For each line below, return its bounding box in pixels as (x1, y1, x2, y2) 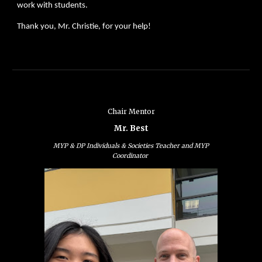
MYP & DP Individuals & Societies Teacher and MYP (53, 142, 209, 150)
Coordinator (112, 152, 150, 160)
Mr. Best (113, 123, 149, 133)
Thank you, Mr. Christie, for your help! (17, 22, 151, 31)
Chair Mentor (107, 107, 155, 116)
